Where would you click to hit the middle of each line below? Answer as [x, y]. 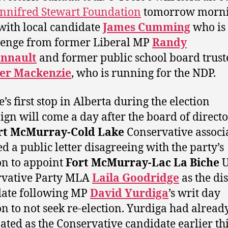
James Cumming [147, 27]
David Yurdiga [129, 193]
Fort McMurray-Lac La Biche [142, 163]
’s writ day [194, 193]
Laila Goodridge [136, 178]
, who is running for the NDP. [144, 73]
